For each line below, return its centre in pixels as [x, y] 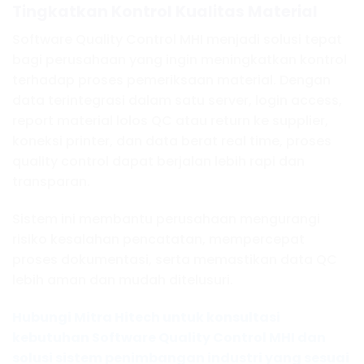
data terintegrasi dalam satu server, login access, [177, 101]
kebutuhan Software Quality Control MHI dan [169, 337]
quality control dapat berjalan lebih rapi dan [158, 162]
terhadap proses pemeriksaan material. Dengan [171, 80]
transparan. [51, 182]
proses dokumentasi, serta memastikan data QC [175, 260]
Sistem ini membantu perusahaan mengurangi [166, 219]
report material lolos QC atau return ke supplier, [170, 121]
